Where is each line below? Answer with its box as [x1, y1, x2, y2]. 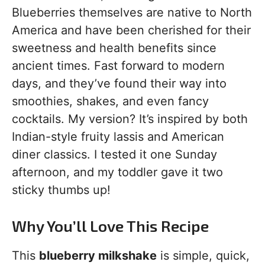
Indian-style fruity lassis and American [12, 130, 224, 144]
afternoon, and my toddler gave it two [12, 165, 223, 179]
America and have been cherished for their [12, 23, 251, 37]
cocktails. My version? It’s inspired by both [12, 112, 248, 126]
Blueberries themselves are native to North [12, 5, 252, 20]
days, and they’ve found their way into [12, 76, 227, 91]
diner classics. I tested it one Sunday [12, 147, 217, 161]
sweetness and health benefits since [12, 41, 216, 55]
